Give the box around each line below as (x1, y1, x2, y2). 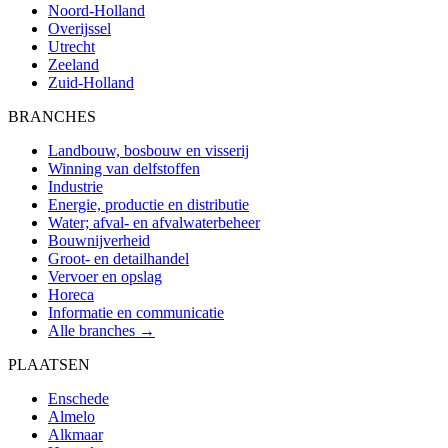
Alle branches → (48, 321, 155, 339)
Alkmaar (48, 425, 103, 443)
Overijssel (48, 19, 111, 37)
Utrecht (48, 37, 95, 55)
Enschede (48, 389, 109, 407)
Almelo (48, 407, 95, 425)
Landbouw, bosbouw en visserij (48, 141, 249, 159)
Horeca (48, 285, 94, 303)
